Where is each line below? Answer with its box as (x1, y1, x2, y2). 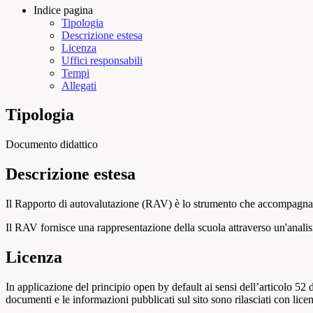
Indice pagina (34, 3, 93, 16)
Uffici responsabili (61, 54, 143, 66)
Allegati (61, 79, 96, 92)
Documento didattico (6, 138, 98, 151)
